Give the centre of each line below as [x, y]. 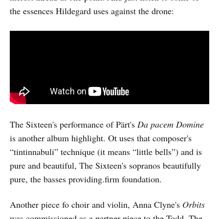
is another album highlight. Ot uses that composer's [101, 138]
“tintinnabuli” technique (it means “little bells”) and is [106, 151]
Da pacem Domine [171, 124]
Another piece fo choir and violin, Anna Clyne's [96, 204]
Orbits [194, 204]
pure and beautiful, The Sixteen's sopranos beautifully [105, 165]
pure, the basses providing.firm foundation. [86, 179]
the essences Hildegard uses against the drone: [92, 11]
